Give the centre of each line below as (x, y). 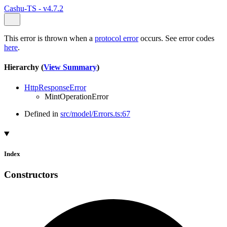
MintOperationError (77, 96)
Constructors (31, 174)
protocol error (117, 38)
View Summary (70, 67)
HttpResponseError (55, 87)
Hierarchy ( (24, 67)
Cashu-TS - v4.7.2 (34, 8)
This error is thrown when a (49, 38)
